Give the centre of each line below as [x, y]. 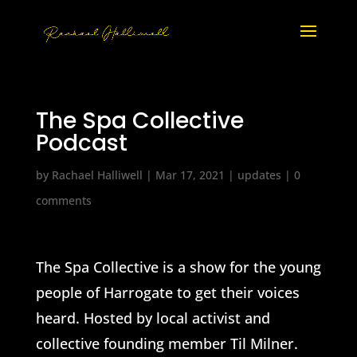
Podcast [81, 143]
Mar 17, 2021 [190, 175]
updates [259, 175]
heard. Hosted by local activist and [153, 318]
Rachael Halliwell [97, 175]
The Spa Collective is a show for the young [178, 267]
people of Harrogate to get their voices [167, 292]
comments [63, 200]
